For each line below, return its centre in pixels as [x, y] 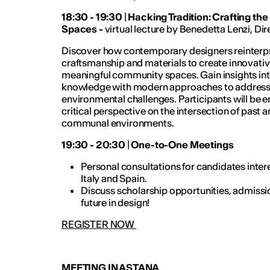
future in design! [116, 202]
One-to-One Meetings [182, 144]
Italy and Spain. [115, 178]
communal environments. [118, 123]
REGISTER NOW [99, 224]
